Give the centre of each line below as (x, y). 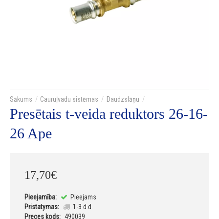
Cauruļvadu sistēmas (69, 99)
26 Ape (31, 133)
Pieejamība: (41, 197)
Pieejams (82, 197)
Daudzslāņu (123, 99)
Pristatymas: (42, 207)
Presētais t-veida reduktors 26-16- (109, 114)
